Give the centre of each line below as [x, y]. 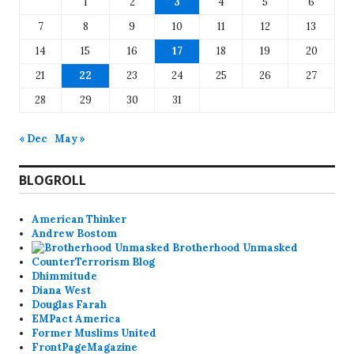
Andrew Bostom [75, 233]
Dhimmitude [65, 276]
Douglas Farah [70, 304]
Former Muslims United [94, 333]
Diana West [62, 290]
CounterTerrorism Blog [94, 262]
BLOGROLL [53, 180]
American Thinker [79, 219]
